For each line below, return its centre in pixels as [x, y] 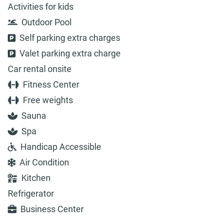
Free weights [48, 100]
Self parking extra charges [70, 38]
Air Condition [44, 163]
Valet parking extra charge [70, 54]
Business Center [52, 209]
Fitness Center [51, 85]
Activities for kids [41, 7]
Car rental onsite [40, 69]
